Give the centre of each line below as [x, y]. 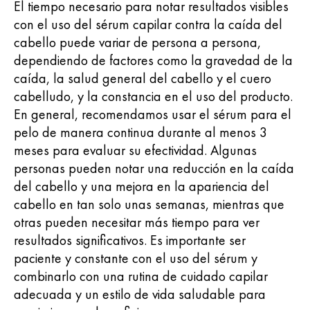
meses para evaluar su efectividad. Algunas [135, 150]
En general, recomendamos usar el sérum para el [153, 114]
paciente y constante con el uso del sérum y [136, 258]
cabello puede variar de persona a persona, [137, 42]
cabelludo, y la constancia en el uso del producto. [153, 96]
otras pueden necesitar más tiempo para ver [137, 222]
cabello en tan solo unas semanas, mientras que [149, 204]
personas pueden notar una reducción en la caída [154, 168]
